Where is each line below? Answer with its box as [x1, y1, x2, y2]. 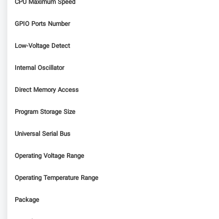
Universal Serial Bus [15, 129, 70, 139]
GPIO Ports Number [15, 19, 70, 29]
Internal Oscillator [15, 63, 64, 73]
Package [15, 195, 39, 205]
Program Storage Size [15, 107, 75, 117]
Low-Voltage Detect [15, 41, 70, 51]
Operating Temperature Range [15, 173, 98, 183]
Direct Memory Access [15, 85, 79, 95]
